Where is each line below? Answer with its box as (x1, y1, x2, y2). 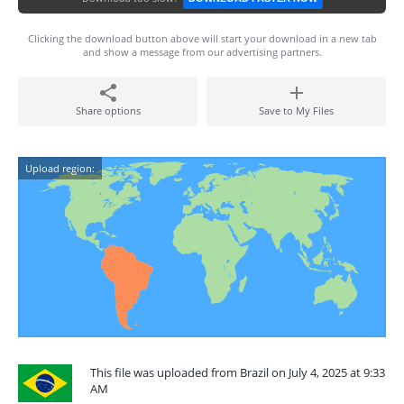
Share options (75, 104, 141, 117)
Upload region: (25, 161, 95, 175)
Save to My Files (259, 104, 334, 117)
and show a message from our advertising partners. (82, 45, 322, 59)
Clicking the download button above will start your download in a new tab (27, 32, 377, 45)
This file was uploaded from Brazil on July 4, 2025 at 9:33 (90, 364, 385, 381)
